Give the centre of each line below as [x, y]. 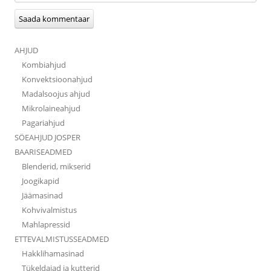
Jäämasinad [42, 196]
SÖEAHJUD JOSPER [47, 138]
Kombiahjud [44, 65]
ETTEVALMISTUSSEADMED [62, 239]
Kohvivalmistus [49, 210]
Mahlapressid [46, 225]
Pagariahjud [43, 123]
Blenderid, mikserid [56, 167]
